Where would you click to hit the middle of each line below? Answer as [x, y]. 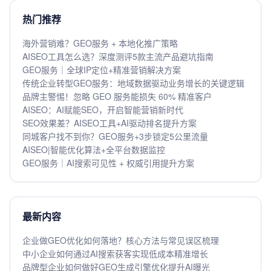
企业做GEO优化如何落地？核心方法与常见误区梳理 [121, 240]
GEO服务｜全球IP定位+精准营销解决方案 [102, 70]
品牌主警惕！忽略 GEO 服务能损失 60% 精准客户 [117, 96]
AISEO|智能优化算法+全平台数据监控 [94, 149]
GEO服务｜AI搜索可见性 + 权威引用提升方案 [108, 163]
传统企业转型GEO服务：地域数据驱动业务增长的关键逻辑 [133, 83]
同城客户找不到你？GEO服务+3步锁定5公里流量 [115, 136]
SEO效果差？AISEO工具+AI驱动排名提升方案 [109, 123]
